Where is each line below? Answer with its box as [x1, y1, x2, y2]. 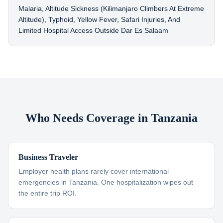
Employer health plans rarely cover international [18, 167, 169, 175]
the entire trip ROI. [18, 189, 77, 197]
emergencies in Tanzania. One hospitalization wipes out [18, 178, 193, 186]
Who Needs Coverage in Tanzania [25, 111, 198, 124]
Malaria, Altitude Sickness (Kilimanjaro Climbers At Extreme [18, 4, 204, 12]
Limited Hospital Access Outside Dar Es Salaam [18, 26, 168, 34]
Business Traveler [18, 153, 78, 161]
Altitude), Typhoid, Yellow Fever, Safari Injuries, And [18, 15, 180, 23]
